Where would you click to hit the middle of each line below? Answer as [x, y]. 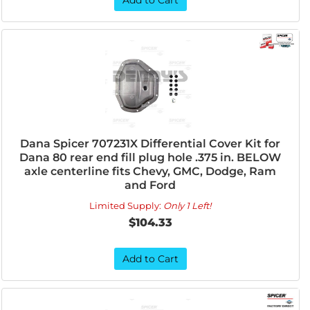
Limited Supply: [127, 206]
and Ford [151, 185]
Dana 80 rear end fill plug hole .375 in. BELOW [151, 157]
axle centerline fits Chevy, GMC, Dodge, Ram [151, 171]
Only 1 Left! [188, 206]
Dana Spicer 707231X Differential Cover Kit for [151, 144]
